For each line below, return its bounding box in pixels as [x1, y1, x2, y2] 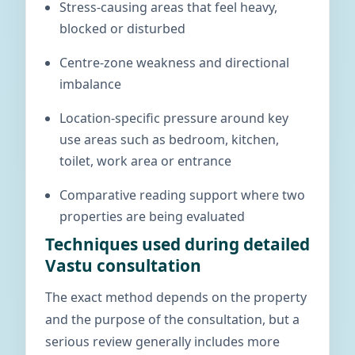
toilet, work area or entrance [59, 152, 231, 170]
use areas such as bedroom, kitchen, [59, 131, 279, 148]
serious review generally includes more [45, 333, 280, 350]
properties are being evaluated [59, 208, 245, 225]
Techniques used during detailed [45, 233, 310, 255]
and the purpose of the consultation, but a [45, 311, 300, 328]
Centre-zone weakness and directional [59, 54, 289, 71]
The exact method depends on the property [45, 288, 307, 306]
